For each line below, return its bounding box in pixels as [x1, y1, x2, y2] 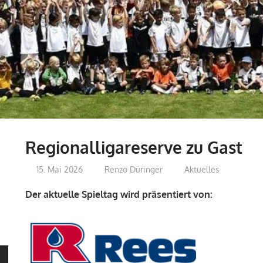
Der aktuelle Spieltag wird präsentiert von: [25, 188, 213, 200]
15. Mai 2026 [36, 164, 83, 174]
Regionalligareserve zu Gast [25, 137, 242, 159]
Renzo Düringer [104, 164, 163, 174]
